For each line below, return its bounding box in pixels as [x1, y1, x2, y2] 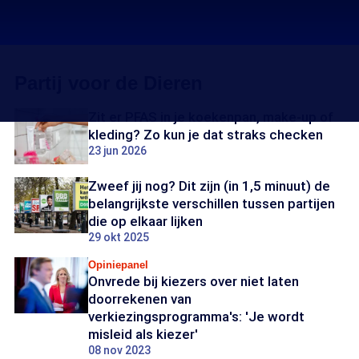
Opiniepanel [88, 259, 148, 271]
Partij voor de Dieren [14, 72, 203, 94]
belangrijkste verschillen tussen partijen [88, 196, 335, 212]
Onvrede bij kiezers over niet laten [88, 273, 299, 289]
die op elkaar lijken [88, 213, 203, 229]
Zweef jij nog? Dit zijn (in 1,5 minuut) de [88, 178, 330, 194]
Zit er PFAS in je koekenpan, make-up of [88, 109, 333, 125]
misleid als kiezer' [88, 326, 198, 342]
